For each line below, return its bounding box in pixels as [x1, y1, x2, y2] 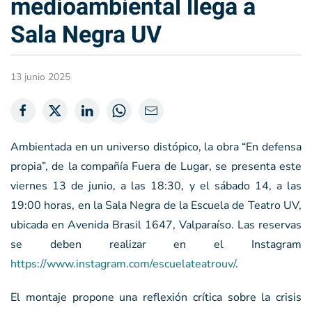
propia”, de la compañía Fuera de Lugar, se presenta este [10, 159, 302, 175]
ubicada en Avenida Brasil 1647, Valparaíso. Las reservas [10, 217, 302, 233]
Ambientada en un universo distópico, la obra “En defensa [10, 139, 302, 155]
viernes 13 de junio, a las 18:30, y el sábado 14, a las [10, 178, 302, 194]
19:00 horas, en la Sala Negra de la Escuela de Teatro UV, [10, 198, 302, 214]
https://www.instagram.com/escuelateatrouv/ [10, 256, 235, 272]
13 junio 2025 [10, 70, 70, 84]
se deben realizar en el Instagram [10, 237, 302, 253]
